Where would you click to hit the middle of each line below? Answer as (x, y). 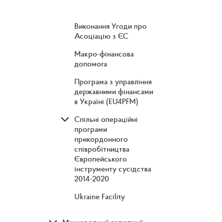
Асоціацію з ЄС (101, 36)
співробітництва (102, 149)
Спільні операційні (106, 119)
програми (91, 129)
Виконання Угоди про (111, 26)
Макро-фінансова (104, 54)
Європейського (101, 159)
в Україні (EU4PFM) (106, 101)
